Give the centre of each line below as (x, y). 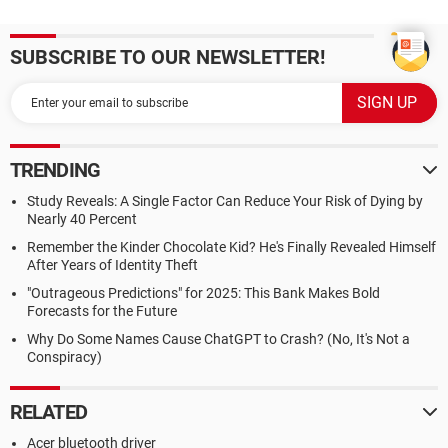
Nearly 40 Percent (82, 219)
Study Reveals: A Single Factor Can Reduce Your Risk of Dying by (225, 201)
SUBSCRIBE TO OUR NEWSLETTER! (167, 57)
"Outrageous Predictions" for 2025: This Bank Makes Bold (203, 293)
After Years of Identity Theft (112, 265)
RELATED (48, 412)
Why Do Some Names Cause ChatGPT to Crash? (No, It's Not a (218, 339)
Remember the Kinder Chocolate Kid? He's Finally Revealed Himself (231, 247)
